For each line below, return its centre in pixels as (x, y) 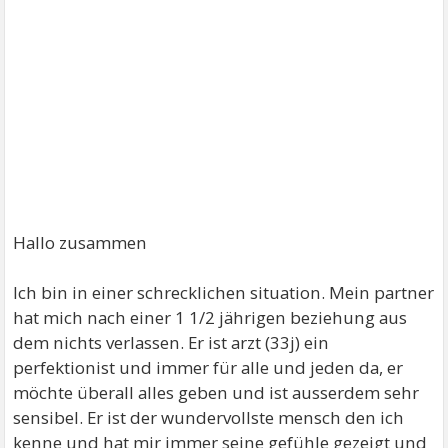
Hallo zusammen (80, 242)
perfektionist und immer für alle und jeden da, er (208, 367)
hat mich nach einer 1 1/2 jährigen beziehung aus (210, 317)
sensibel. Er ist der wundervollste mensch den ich (209, 417)
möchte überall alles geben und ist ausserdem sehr (216, 392)
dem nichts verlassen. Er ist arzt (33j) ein (171, 342)
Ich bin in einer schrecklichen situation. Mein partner (224, 292)
